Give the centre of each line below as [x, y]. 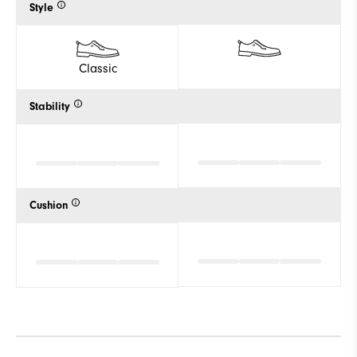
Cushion [49, 205]
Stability [50, 106]
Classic [98, 68]
